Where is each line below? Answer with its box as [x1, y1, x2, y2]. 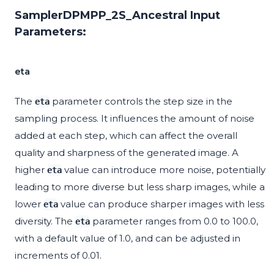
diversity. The [15, 215, 75, 228]
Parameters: [15, 25, 86, 39]
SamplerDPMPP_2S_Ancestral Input [15, 9, 220, 23]
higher [15, 164, 47, 176]
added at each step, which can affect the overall [15, 130, 237, 142]
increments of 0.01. [15, 250, 102, 262]
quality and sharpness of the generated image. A [15, 147, 239, 159]
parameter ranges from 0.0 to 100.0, [90, 215, 258, 228]
